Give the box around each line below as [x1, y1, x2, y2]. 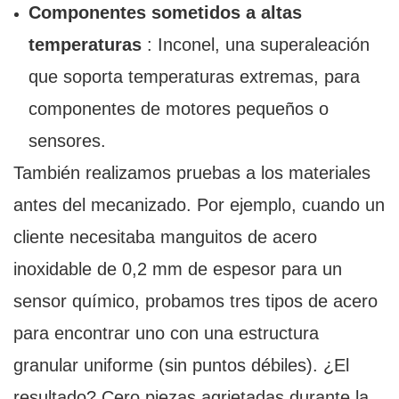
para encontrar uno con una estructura [13, 323, 319, 344]
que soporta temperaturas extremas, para [28, 67, 360, 87]
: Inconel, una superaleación [141, 35, 370, 55]
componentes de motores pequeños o [28, 99, 329, 119]
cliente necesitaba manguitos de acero [13, 227, 317, 248]
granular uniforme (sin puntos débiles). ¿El [13, 355, 349, 376]
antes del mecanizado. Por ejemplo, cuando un [13, 195, 385, 216]
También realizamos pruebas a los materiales [13, 163, 370, 183]
